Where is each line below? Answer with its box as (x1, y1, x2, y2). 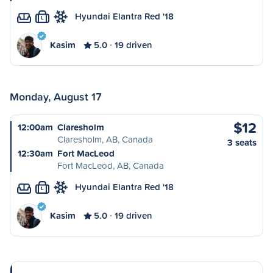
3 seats (227, 136, 257, 149)
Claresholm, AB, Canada (57, 133, 153, 146)
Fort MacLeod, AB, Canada (57, 159, 164, 172)
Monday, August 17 (10, 88, 102, 104)
